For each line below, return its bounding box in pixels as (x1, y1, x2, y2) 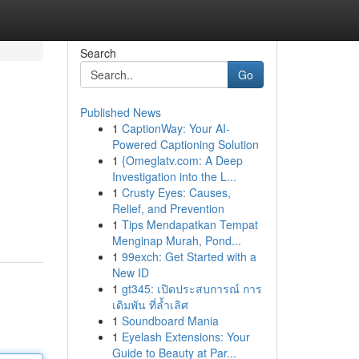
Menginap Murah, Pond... (111, 232, 241, 248)
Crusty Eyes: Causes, (121, 184, 231, 200)
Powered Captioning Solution (111, 136, 259, 152)
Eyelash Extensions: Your (121, 329, 250, 345)
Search (79, 45, 116, 61)
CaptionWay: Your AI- (121, 120, 230, 136)
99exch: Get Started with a (121, 248, 256, 264)
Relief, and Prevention (111, 200, 224, 216)
